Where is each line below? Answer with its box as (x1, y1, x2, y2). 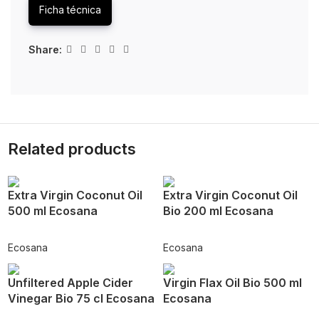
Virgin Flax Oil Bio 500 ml (163, 276, 302, 291)
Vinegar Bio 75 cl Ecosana (7, 291, 155, 306)
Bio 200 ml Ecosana (163, 204, 273, 219)
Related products (7, 140, 136, 158)
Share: (28, 43, 62, 56)
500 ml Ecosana (7, 204, 98, 219)
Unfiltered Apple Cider (7, 276, 133, 291)
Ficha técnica (39, 4, 101, 16)
